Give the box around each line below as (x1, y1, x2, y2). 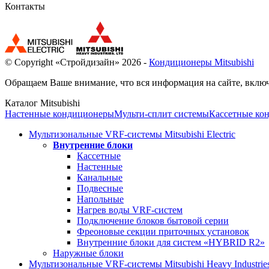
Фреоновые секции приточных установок (77, 226, 249, 237)
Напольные (77, 193, 124, 204)
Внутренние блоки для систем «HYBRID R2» (77, 237, 265, 247)
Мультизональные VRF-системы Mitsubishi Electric (29, 128, 235, 139)
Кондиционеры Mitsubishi (149, 56, 254, 67)
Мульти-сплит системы (114, 108, 209, 119)
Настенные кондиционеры (5, 108, 114, 119)
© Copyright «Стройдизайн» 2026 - (5, 56, 149, 67)
